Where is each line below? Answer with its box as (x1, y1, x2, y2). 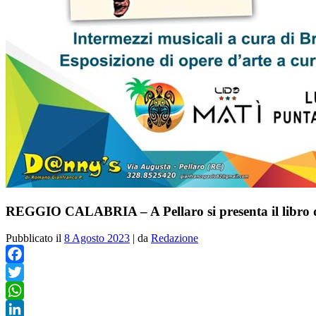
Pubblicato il (6, 232, 64, 245)
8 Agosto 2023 (64, 232, 130, 245)
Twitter (6, 284, 37, 297)
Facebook (6, 266, 49, 279)
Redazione (151, 232, 198, 245)
